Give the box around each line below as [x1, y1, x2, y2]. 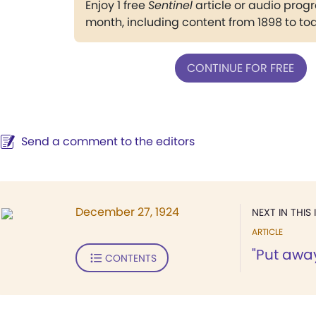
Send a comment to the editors [21, 133, 195, 150]
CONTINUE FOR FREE [187, 59, 294, 76]
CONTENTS [104, 250, 157, 265]
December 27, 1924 [75, 204, 179, 220]
